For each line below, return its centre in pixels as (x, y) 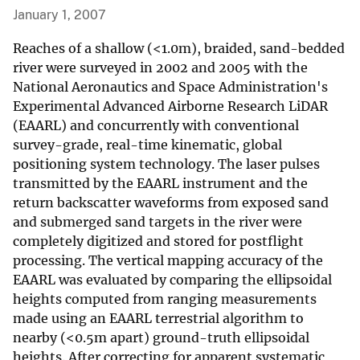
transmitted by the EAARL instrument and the (160, 184)
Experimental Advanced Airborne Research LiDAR (170, 106)
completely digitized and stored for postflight (158, 241)
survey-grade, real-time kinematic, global (147, 145)
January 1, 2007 (59, 15)
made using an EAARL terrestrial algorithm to (158, 319)
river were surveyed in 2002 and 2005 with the (160, 68)
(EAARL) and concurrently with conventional (156, 126)
